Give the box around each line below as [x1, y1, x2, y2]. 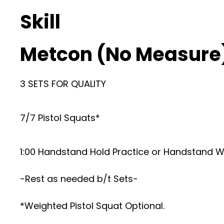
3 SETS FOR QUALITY [20, 77, 106, 90]
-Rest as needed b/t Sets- [20, 172, 138, 185]
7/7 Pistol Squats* [20, 111, 100, 124]
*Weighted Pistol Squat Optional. [20, 199, 164, 212]
